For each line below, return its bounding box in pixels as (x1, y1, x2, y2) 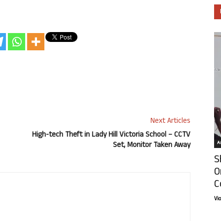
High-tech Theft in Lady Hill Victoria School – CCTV (32, 129, 190, 142)
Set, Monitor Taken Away (113, 140, 190, 152)
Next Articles (150, 115, 190, 128)
